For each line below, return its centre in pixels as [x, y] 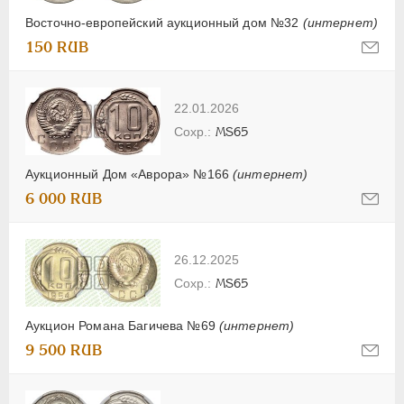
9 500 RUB [64, 350]
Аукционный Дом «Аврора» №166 [129, 174]
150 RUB [57, 48]
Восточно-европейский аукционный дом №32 [164, 23]
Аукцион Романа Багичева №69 [122, 325]
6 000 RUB [64, 198]
